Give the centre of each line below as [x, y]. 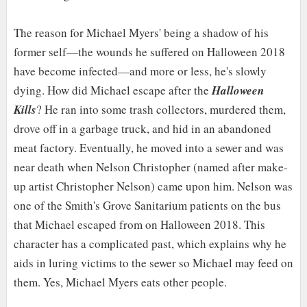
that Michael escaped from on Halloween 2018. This [139, 225]
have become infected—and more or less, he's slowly [140, 71]
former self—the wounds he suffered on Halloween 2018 [149, 52]
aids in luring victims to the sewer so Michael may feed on [153, 263]
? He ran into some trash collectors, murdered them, [161, 110]
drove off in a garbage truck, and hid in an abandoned [142, 129]
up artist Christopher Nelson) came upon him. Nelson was [153, 186]
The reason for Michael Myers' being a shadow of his [141, 33]
